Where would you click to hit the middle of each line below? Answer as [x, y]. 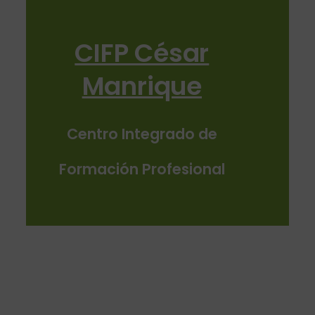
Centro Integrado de [142, 134]
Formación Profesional [142, 169]
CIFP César [142, 53]
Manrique [142, 86]
